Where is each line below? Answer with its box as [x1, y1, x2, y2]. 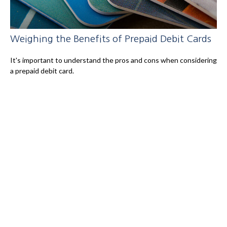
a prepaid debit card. [10, 66, 74, 75]
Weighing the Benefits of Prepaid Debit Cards [10, 33, 211, 44]
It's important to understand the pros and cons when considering [10, 55, 217, 64]
